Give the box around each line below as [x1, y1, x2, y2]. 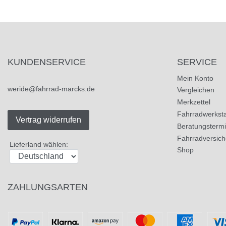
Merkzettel [177, 98, 210, 106]
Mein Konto [177, 74, 213, 82]
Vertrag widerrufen [16, 116, 81, 125]
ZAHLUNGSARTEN [8, 181, 88, 192]
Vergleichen [177, 86, 214, 94]
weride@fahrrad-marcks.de [8, 85, 95, 93]
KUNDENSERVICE [8, 56, 86, 68]
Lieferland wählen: [10, 140, 68, 149]
